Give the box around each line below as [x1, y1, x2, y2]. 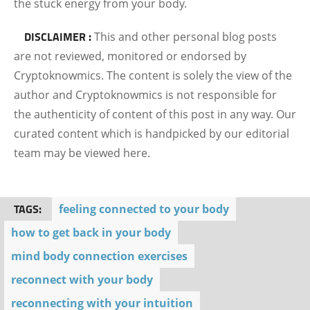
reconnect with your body [11, 272, 153, 287]
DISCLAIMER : [24, 28, 91, 44]
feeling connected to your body [59, 201, 229, 217]
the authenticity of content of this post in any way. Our [14, 107, 296, 122]
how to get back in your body [11, 225, 171, 240]
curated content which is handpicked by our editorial [14, 126, 289, 141]
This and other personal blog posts [94, 29, 277, 44]
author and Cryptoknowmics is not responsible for [14, 87, 277, 102]
